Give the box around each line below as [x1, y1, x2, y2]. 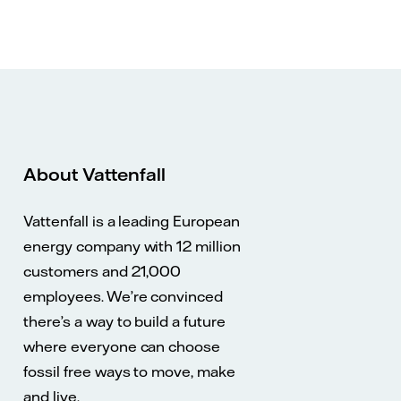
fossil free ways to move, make [23, 362, 235, 380]
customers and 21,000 [23, 261, 182, 280]
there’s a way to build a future [23, 311, 226, 330]
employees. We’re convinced [23, 286, 223, 305]
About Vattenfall [23, 162, 166, 185]
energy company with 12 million [23, 236, 241, 255]
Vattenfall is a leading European [23, 211, 240, 230]
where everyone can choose [23, 337, 221, 355]
